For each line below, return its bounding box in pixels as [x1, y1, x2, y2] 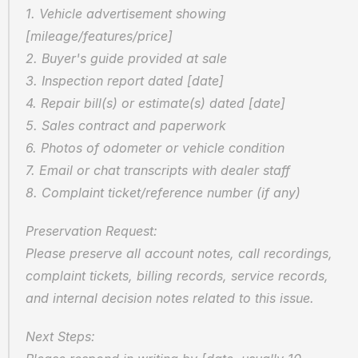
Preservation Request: [26, 223, 157, 239]
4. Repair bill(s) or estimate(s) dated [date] [26, 95, 285, 111]
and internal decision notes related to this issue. [26, 290, 314, 306]
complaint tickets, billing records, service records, [26, 268, 328, 284]
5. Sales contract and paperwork [26, 117, 226, 133]
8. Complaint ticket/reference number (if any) [26, 185, 300, 201]
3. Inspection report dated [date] [26, 73, 224, 89]
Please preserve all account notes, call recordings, [26, 245, 332, 261]
